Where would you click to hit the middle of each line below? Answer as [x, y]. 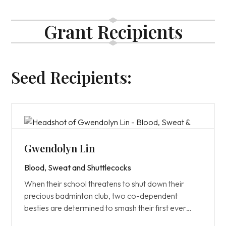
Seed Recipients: [72, 77]
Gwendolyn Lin [60, 148]
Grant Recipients [113, 31]
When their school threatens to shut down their [104, 184]
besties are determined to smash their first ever [105, 208]
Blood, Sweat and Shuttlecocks [78, 167]
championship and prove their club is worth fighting [111, 220]
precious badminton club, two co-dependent [101, 196]
